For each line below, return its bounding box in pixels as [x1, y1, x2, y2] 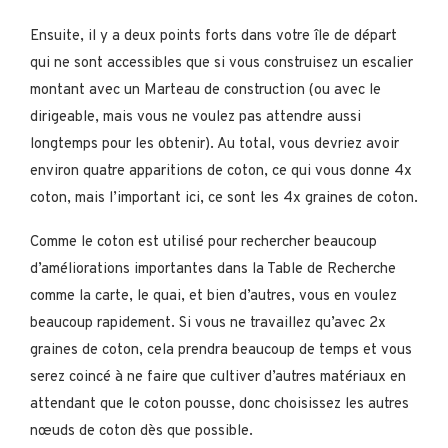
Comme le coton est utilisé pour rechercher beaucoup [30, 232, 377, 252]
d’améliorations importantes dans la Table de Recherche [30, 259, 396, 279]
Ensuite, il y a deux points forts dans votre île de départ [30, 26, 397, 46]
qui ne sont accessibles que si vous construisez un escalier [30, 53, 413, 73]
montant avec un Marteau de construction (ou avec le [30, 80, 381, 100]
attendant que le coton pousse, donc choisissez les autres [30, 394, 409, 414]
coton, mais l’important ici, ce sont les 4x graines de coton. [30, 188, 418, 208]
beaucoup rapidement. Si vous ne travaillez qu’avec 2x [30, 313, 386, 333]
